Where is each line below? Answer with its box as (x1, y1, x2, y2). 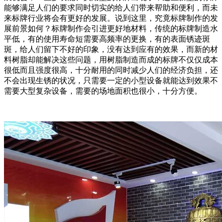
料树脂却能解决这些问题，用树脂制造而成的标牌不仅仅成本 (4, 55, 218, 64)
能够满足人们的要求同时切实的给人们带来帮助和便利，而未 (4, 3, 218, 12)
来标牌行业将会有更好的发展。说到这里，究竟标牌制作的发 (4, 14, 218, 23)
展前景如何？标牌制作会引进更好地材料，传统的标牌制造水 (4, 24, 218, 33)
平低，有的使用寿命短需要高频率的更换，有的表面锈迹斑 (4, 35, 210, 44)
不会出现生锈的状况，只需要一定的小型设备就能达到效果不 (4, 76, 218, 85)
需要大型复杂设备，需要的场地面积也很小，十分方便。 (4, 87, 202, 96)
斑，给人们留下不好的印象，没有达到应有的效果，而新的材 (4, 45, 218, 54)
